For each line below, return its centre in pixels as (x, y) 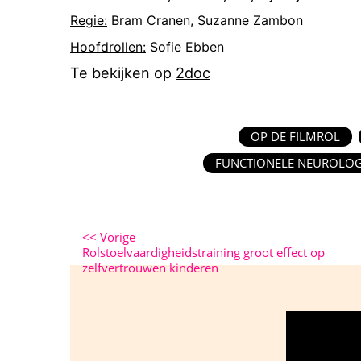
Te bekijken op (123, 73)
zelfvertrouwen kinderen (150, 268)
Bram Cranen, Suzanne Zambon (205, 21)
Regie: (89, 21)
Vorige (116, 237)
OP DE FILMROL (295, 137)
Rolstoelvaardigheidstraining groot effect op (203, 253)
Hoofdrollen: (108, 47)
